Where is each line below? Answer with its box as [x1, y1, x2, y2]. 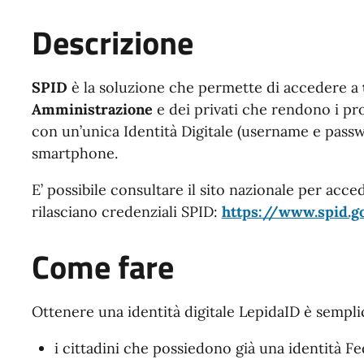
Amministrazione [31, 99, 153, 119]
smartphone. [31, 143, 118, 162]
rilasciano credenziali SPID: [31, 201, 222, 221]
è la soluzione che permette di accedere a [67, 77, 362, 97]
